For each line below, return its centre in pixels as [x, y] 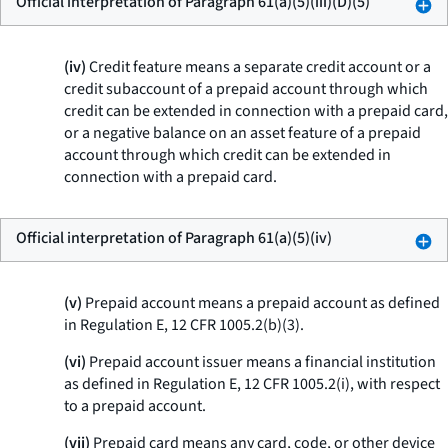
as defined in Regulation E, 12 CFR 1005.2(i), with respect [252, 384]
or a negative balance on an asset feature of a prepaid [242, 133]
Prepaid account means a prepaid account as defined [261, 303]
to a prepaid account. [135, 406]
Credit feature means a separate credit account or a [258, 67]
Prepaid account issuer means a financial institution [261, 362]
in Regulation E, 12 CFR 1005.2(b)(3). [184, 325]
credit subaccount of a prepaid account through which [246, 89]
